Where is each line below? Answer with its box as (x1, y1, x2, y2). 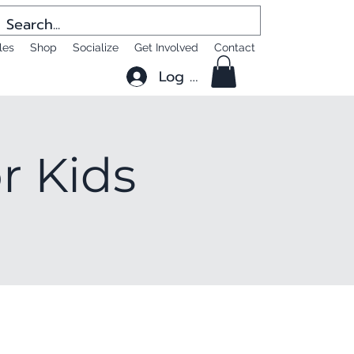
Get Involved (134, 41, 198, 54)
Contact (214, 41, 255, 54)
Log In (159, 65, 202, 88)
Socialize (73, 41, 119, 54)
